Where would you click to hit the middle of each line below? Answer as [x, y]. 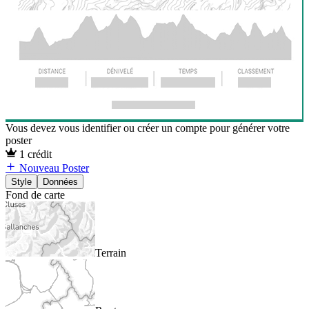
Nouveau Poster [54, 168]
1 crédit [36, 154]
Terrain [111, 252]
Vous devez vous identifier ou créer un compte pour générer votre [148, 128]
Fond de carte [35, 195]
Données [60, 181]
